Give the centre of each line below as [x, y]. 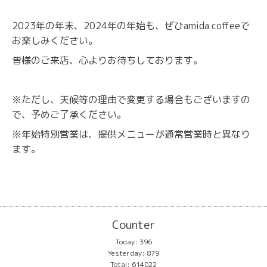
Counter [133, 225]
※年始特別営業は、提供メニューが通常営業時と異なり [131, 134]
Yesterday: [127, 253]
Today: [127, 242]
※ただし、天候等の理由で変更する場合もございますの [131, 100]
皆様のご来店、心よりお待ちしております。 [107, 60]
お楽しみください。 [55, 41]
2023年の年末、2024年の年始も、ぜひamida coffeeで [131, 26]
